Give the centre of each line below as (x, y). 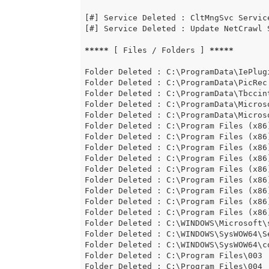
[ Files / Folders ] (159, 50)
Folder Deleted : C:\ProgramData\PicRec (176, 83)
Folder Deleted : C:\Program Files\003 (173, 256)
